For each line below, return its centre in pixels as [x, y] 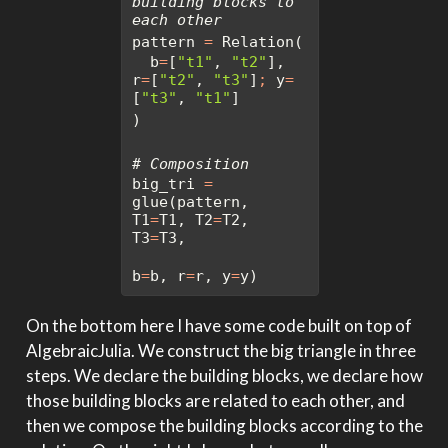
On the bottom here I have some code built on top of [218, 326]
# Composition [190, 164]
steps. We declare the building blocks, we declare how [224, 376]
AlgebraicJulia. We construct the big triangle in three [220, 351]
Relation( [257, 42]
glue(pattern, [190, 202]
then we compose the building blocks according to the [224, 426]
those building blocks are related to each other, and [215, 401]
